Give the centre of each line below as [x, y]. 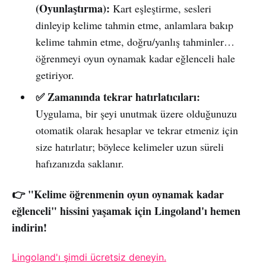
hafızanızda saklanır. [80, 163]
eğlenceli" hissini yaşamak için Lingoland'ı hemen [126, 210]
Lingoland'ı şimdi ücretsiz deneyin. [89, 257]
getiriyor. [55, 75]
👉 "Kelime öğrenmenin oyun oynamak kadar [118, 194]
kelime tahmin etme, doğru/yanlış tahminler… [135, 41]
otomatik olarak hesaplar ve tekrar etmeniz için [137, 130]
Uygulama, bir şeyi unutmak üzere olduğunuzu [136, 113]
